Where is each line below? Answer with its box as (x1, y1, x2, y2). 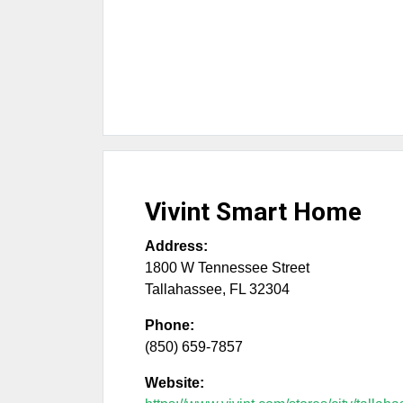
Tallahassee (145, 282, 222, 297)
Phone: (145, 318, 194, 333)
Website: (145, 375, 204, 390)
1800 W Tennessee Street (145, 260, 309, 275)
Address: (145, 238, 208, 254)
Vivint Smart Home (145, 197, 362, 227)
